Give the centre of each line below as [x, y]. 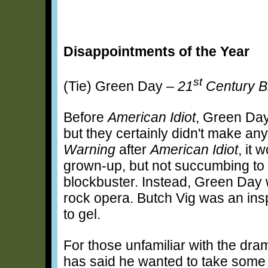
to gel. [82, 214]
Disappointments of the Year [156, 51]
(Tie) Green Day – [121, 86]
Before [86, 117]
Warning [89, 149]
